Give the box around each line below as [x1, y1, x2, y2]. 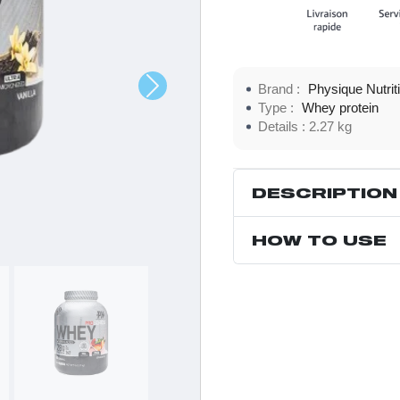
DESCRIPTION [252, 183, 397, 201]
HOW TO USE [252, 230, 387, 248]
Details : [258, 119, 309, 134]
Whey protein [302, 100, 379, 115]
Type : [258, 100, 297, 115]
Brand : [258, 81, 304, 96]
